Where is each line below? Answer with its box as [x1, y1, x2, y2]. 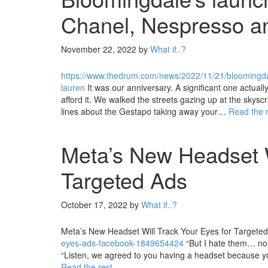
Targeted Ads [61, 165, 187, 195]
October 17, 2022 [61, 199, 127, 211]
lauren [61, 81, 85, 93]
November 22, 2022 [61, 43, 136, 55]
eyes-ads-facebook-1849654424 [61, 237, 184, 249]
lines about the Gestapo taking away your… [61, 105, 229, 117]
